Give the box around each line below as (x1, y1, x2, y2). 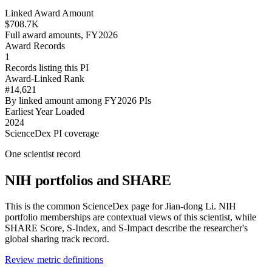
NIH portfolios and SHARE (5, 172, 171, 189)
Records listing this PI (5, 63, 89, 73)
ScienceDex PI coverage (5, 128, 99, 139)
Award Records (5, 41, 65, 52)
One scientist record (5, 149, 81, 160)
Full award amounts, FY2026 (5, 30, 118, 41)
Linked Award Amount (5, 8, 93, 19)
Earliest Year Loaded (5, 106, 84, 117)
